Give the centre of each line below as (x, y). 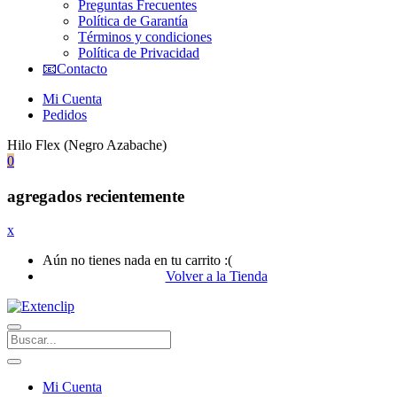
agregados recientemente (96, 196)
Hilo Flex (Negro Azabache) (87, 144)
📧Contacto (75, 68)
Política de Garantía (133, 20)
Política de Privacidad (139, 52)
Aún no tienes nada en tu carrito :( (137, 261)
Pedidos (65, 114)
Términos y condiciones (145, 36)
